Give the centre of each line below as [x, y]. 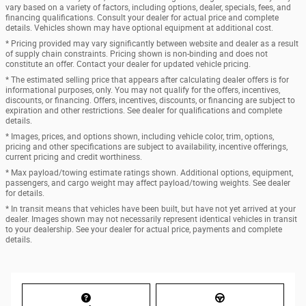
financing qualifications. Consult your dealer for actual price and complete [142, 18]
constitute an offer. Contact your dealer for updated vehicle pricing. [128, 65]
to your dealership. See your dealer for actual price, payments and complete [144, 230]
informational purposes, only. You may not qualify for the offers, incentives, [143, 91]
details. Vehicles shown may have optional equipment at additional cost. [139, 28]
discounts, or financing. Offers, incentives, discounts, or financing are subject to [150, 101]
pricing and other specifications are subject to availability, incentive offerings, [147, 147]
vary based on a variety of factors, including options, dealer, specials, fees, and [148, 8]
